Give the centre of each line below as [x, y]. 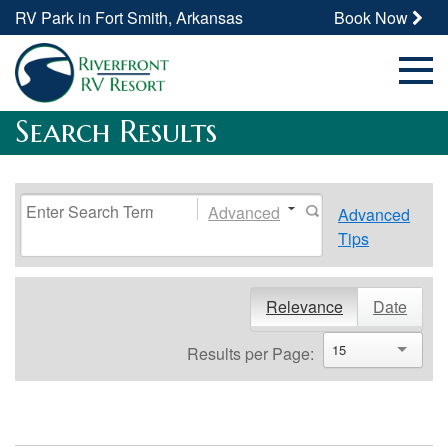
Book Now [373, 17]
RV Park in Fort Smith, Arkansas [129, 17]
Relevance [304, 306]
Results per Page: [250, 353]
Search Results [116, 131]
